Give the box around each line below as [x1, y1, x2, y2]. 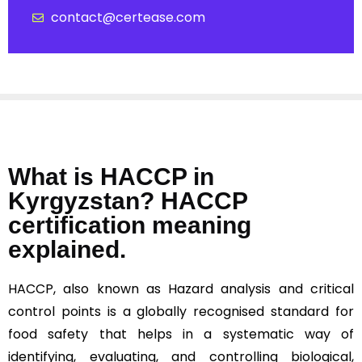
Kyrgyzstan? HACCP [8, 187, 247, 215]
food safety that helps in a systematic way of [8, 325, 354, 344]
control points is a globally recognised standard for [8, 302, 354, 322]
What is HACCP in [8, 163, 214, 191]
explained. [8, 236, 139, 263]
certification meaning [8, 212, 251, 239]
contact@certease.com [50, 8, 205, 27]
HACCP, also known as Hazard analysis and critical [8, 280, 354, 299]
